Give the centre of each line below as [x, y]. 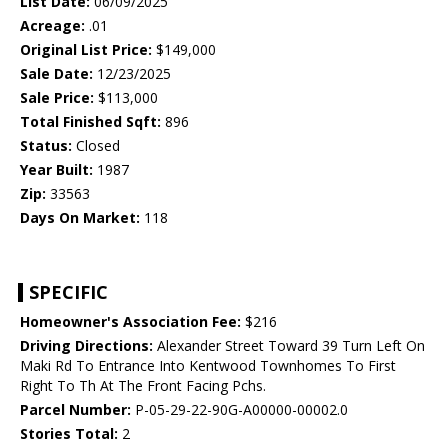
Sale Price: [57, 98]
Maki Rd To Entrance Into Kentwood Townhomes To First [208, 366]
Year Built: [56, 170]
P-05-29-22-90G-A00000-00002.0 [239, 410]
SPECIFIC [68, 292]
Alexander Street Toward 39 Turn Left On [289, 346]
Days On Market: [80, 218]
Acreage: [52, 26]
